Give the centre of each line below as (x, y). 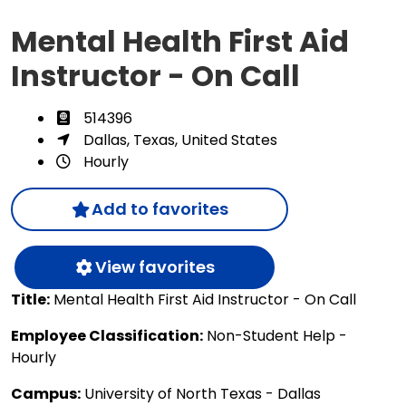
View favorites (155, 266)
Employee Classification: (107, 335)
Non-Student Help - (275, 335)
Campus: (46, 393)
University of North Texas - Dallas (201, 393)
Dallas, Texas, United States (180, 140)
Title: (30, 299)
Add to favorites (159, 208)
